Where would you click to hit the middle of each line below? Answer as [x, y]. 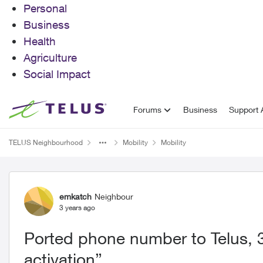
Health [40, 41]
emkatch [75, 196]
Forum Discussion [83, 182]
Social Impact [57, 74]
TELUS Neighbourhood [46, 142]
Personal [45, 8]
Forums [148, 109]
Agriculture [50, 58]
